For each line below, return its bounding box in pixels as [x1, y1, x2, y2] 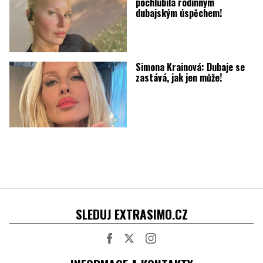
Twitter [129, 244, 154, 255]
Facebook [109, 244, 143, 255]
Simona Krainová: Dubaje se [135, 59, 245, 74]
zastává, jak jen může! [135, 70, 222, 85]
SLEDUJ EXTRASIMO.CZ [75, 205, 188, 224]
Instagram [150, 244, 186, 255]
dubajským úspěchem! [135, 5, 222, 20]
